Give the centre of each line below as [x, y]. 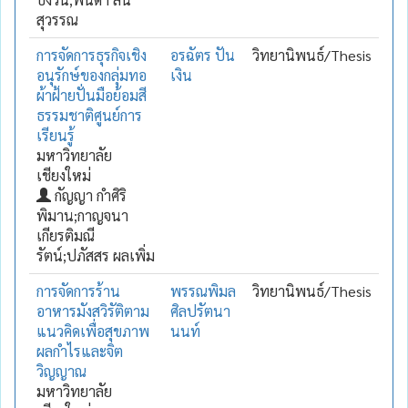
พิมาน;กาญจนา [82, 215]
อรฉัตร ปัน [203, 55]
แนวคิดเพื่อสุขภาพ [93, 331]
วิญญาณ [61, 371]
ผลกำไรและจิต [80, 351]
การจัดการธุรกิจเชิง [92, 55]
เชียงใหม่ [64, 175]
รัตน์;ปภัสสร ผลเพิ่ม [96, 255]
